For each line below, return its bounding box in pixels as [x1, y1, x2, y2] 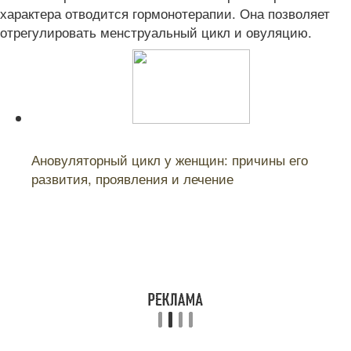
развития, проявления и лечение [31, 168, 233, 188]
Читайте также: [37, 136, 112, 150]
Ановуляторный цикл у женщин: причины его [31, 150, 308, 169]
